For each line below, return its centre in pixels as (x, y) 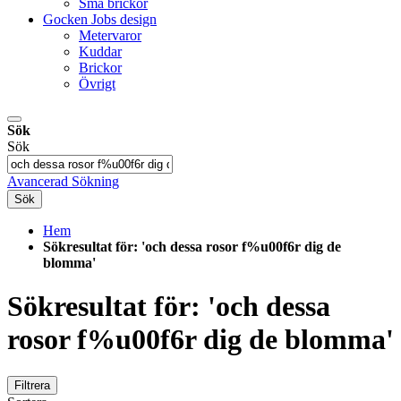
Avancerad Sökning (63, 181)
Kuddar (100, 51)
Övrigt (97, 84)
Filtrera (32, 385)
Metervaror (110, 35)
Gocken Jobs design (100, 19)
